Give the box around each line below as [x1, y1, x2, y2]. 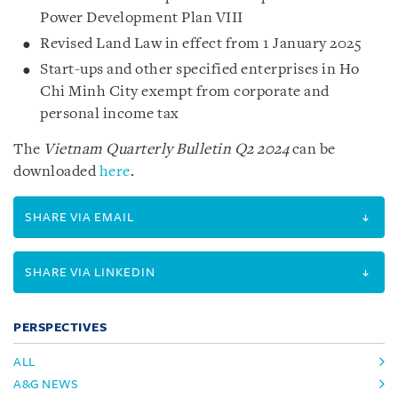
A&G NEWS [13, 377, 78, 391]
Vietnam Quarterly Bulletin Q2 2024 [44, 141, 292, 157]
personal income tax [40, 106, 179, 122]
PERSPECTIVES [13, 320, 107, 334]
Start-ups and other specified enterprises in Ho [40, 61, 360, 77]
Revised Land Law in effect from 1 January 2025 [40, 36, 362, 52]
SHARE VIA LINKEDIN [25, 265, 155, 279]
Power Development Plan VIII [40, 10, 243, 26]
